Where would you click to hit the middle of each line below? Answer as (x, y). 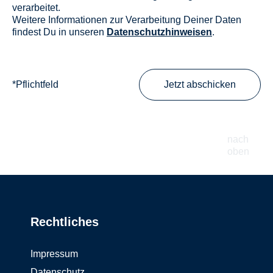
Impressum (54, 254)
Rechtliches (65, 222)
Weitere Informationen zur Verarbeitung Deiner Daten (127, 20)
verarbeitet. (36, 8)
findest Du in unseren (59, 32)
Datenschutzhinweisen (159, 32)
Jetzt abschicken (200, 84)
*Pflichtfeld (35, 84)
